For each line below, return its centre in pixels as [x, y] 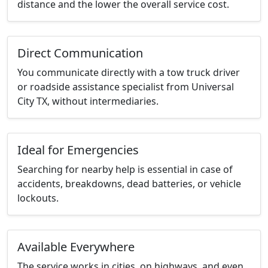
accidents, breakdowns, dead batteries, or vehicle [129, 184]
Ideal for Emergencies [78, 150]
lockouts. [38, 198]
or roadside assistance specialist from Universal [126, 87]
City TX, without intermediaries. [88, 101]
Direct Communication [80, 53]
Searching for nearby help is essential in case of [125, 170]
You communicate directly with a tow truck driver [129, 73]
